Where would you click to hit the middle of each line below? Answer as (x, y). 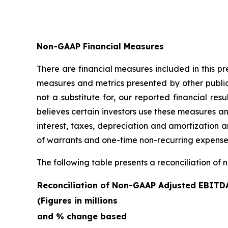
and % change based (82, 216)
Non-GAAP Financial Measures (100, 46)
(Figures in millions (77, 200)
